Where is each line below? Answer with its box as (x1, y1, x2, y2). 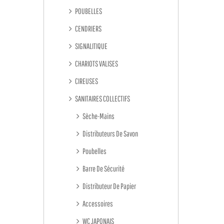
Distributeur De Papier (81, 181, 136, 190)
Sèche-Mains (81, 111, 114, 120)
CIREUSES (74, 76, 98, 85)
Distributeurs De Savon (81, 129, 138, 138)
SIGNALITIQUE (74, 41, 107, 50)
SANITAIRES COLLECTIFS (74, 94, 130, 103)
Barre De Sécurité (81, 164, 124, 173)
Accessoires (81, 199, 113, 208)
